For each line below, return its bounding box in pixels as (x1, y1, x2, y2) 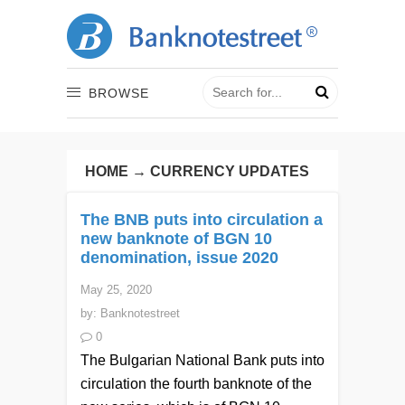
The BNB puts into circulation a (80, 210, 323, 229)
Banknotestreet (100, 306, 180, 320)
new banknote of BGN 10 (80, 229, 272, 248)
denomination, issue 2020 (80, 248, 278, 267)
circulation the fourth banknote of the (80, 375, 312, 391)
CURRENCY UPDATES (150, 163, 309, 179)
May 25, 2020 (80, 282, 152, 297)
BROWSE (89, 85, 149, 100)
